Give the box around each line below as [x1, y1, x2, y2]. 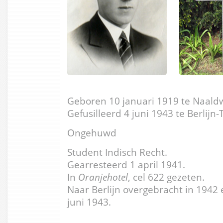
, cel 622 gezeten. [128, 170, 205, 184]
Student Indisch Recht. [67, 145, 167, 159]
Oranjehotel [78, 170, 128, 184]
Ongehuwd [67, 125, 116, 139]
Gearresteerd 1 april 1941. [67, 157, 185, 171]
